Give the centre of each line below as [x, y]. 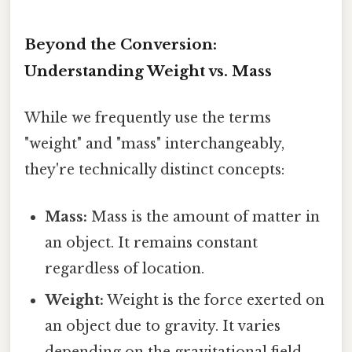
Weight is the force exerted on [214, 300]
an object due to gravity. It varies [163, 326]
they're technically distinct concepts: [154, 170]
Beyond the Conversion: [121, 45]
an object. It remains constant [152, 242]
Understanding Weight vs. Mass [148, 71]
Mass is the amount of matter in [204, 216]
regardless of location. [125, 268]
